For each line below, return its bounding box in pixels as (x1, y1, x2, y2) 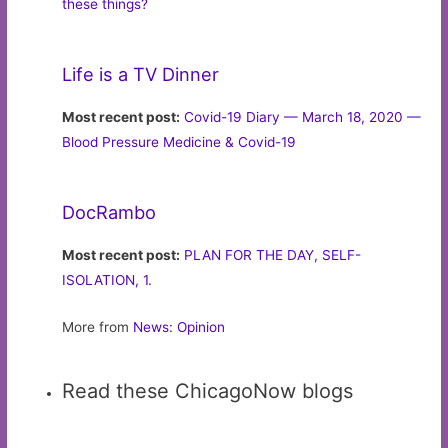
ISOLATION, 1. (62, 272, 153, 289)
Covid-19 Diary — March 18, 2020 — (184, 109, 422, 126)
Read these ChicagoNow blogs (62, 379, 354, 404)
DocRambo (62, 201, 157, 224)
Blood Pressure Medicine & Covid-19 (62, 134, 297, 151)
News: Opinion (133, 319, 226, 336)
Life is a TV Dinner (62, 63, 220, 86)
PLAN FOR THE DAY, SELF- (184, 247, 362, 264)
